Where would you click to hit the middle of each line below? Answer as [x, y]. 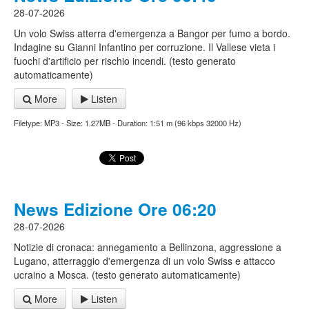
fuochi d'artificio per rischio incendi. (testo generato [125, 61]
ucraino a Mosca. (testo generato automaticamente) [127, 275]
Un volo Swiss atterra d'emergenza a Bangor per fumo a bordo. [152, 33]
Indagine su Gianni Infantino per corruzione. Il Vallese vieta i [144, 47]
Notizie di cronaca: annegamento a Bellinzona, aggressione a [148, 247]
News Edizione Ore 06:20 [115, 209]
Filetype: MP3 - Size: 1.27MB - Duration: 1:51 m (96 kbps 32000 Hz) [128, 123]
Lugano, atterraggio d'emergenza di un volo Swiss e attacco [144, 261]
